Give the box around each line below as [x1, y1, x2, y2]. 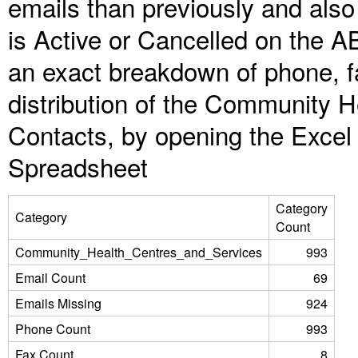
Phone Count [15, 320, 90, 338]
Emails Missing [15, 294, 101, 312]
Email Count [15, 268, 86, 287]
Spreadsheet [8, 149, 148, 185]
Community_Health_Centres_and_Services [15, 243, 262, 261]
